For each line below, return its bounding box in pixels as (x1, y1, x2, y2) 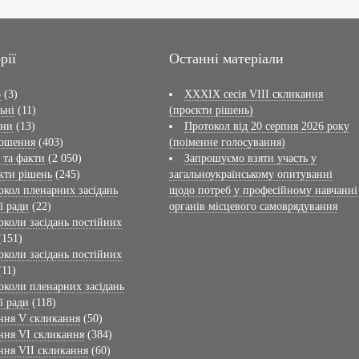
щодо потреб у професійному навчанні (168, 184, 357, 196)
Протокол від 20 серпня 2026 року (184, 119, 349, 132)
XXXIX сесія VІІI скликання (184, 87, 323, 100)
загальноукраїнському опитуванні (168, 167, 333, 180)
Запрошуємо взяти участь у (184, 151, 317, 164)
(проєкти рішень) (168, 103, 253, 116)
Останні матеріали (168, 50, 284, 67)
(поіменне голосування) (168, 135, 285, 148)
